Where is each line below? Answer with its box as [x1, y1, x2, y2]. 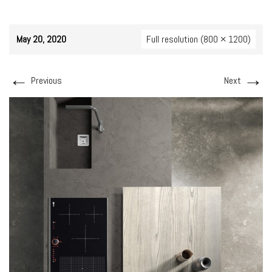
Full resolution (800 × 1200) [146, 33, 251, 46]
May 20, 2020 [16, 33, 66, 46]
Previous [29, 74, 62, 87]
